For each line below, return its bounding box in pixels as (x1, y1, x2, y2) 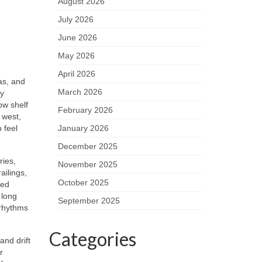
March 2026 (57, 87, 102, 96)
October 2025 (57, 178, 109, 187)
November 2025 (57, 160, 118, 169)
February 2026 (57, 105, 113, 115)
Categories (49, 227, 136, 250)
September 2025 (57, 196, 120, 205)
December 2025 (57, 142, 118, 151)
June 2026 (57, 33, 97, 42)
